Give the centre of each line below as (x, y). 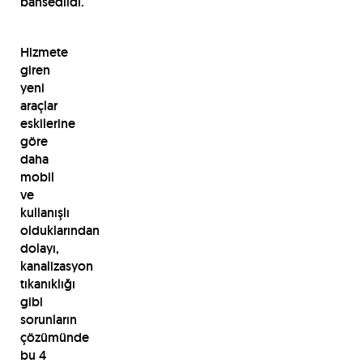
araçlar (38, 105)
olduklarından (60, 230)
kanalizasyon (56, 266)
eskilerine (47, 123)
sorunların (48, 319)
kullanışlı (45, 212)
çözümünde (54, 337)
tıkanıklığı (47, 284)
